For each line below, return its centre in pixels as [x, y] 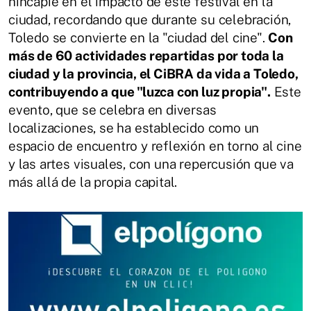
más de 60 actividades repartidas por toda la [146, 55]
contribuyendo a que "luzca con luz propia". [140, 91]
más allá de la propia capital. [93, 182]
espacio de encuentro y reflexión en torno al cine [155, 145]
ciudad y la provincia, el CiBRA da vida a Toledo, [153, 73]
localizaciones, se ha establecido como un [134, 127]
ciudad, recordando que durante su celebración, [150, 19]
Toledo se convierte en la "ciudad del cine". [138, 37]
